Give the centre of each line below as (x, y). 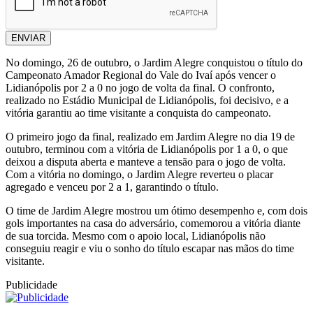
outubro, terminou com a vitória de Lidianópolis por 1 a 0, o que (147, 150)
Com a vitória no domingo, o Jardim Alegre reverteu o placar (139, 175)
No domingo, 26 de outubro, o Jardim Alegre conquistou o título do (154, 63)
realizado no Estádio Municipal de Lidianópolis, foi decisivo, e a (147, 101)
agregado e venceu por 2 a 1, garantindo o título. (112, 187)
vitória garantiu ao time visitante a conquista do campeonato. (138, 113)
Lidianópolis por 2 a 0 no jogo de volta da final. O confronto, (140, 88)
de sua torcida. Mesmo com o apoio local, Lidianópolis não (136, 236)
